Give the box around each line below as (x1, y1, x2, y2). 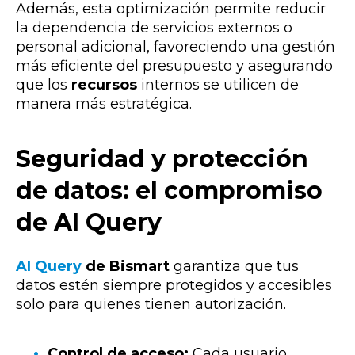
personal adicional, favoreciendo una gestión (16, 37, 335, 55)
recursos (71, 75, 137, 94)
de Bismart (82, 257, 174, 275)
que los (16, 75, 71, 94)
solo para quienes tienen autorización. (16, 295, 286, 313)
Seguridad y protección (16, 144, 308, 174)
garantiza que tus (174, 257, 299, 275)
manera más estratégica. (16, 94, 192, 113)
